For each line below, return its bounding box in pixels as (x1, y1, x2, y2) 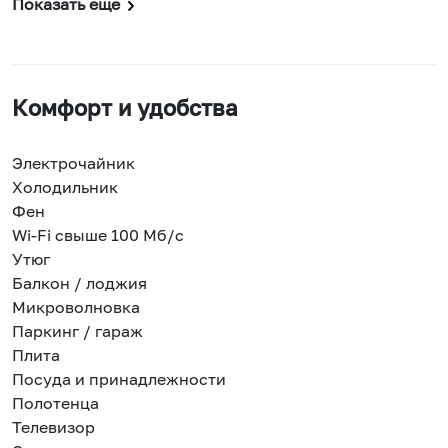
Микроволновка (12, 297, 140, 318)
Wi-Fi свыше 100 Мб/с (12, 225, 184, 246)
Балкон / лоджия (12, 273, 147, 294)
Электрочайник (12, 153, 135, 174)
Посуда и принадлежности (12, 369, 226, 390)
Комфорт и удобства (12, 95, 238, 122)
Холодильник (12, 177, 118, 198)
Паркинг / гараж (12, 321, 143, 342)
